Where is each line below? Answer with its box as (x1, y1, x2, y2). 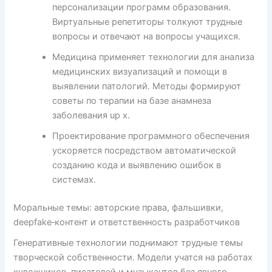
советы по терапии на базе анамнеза (52, 95, 212, 106)
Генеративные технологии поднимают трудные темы (13, 237, 243, 248)
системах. (52, 174, 97, 185)
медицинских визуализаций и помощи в (52, 66, 228, 77)
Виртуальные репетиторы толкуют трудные (52, 16, 243, 27)
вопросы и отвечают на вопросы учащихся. (52, 30, 241, 42)
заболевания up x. (52, 109, 131, 121)
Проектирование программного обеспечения (52, 130, 250, 141)
